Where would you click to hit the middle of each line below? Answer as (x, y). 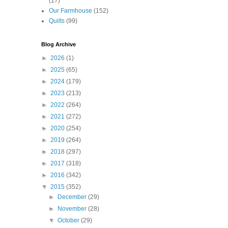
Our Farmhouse (70, 11)
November (73, 209)
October (69, 221)
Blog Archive (59, 45)
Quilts (57, 21)
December (73, 197)
